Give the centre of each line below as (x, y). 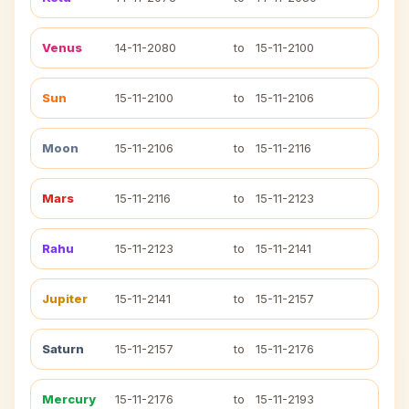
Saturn (63, 349)
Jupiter (65, 299)
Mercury (69, 399)
